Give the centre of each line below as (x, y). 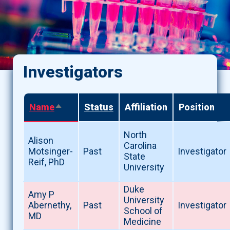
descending (79, 119)
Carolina (140, 146)
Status (99, 107)
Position (196, 107)
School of (143, 211)
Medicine (142, 222)
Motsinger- (50, 151)
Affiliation (146, 107)
